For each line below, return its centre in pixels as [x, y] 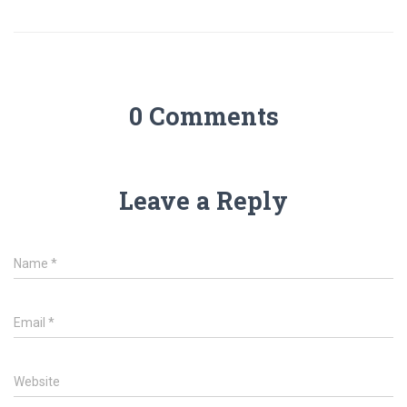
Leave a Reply [203, 200]
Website [37, 382]
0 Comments [203, 116]
